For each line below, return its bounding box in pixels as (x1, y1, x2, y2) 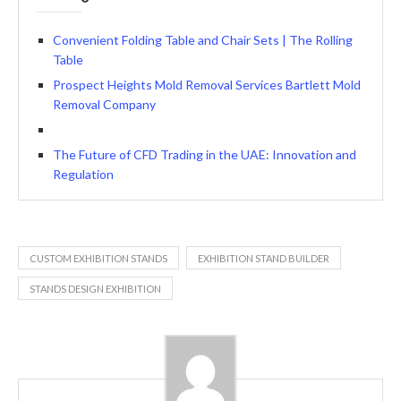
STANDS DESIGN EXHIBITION (30, 283, 161, 295)
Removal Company (53, 97, 156, 113)
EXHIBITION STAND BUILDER (198, 252, 329, 265)
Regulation (53, 166, 114, 183)
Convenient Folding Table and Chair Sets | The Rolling (53, 32, 353, 48)
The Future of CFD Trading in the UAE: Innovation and (53, 147, 356, 163)
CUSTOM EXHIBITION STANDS (30, 252, 167, 265)
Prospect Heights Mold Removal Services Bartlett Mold (53, 77, 361, 93)
